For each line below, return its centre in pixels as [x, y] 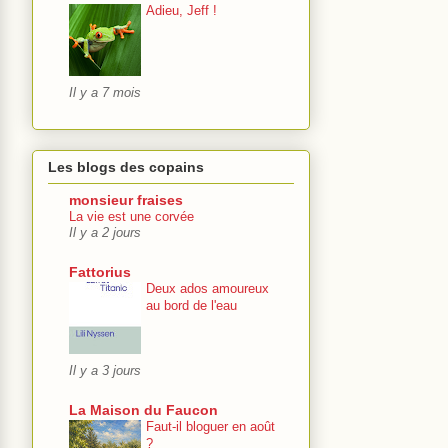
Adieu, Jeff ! [181, 10]
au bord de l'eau [191, 306]
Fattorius [100, 272]
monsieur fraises [126, 200]
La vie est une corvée [131, 217]
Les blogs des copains [126, 167]
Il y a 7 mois [105, 92]
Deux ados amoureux [207, 289]
